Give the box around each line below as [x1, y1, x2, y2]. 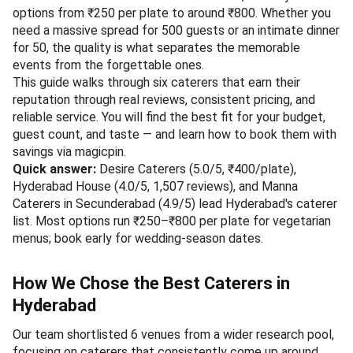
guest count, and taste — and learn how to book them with [13, 126, 336, 142]
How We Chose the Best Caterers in [13, 273, 290, 293]
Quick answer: [13, 161, 96, 176]
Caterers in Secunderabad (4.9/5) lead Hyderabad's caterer [13, 195, 337, 211]
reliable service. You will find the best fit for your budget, [13, 109, 325, 124]
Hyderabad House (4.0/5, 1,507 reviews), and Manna [13, 178, 298, 194]
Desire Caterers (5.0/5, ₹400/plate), [96, 161, 296, 176]
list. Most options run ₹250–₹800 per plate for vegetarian [13, 213, 331, 229]
